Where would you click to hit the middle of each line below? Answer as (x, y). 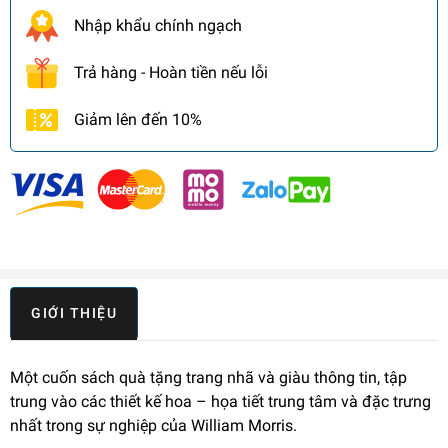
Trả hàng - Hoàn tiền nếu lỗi (171, 73)
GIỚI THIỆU (74, 313)
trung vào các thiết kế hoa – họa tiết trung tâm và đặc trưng (220, 402)
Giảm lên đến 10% (138, 120)
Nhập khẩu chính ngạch (158, 26)
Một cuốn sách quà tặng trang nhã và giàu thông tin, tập (208, 378)
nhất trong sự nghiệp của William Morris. (153, 426)
